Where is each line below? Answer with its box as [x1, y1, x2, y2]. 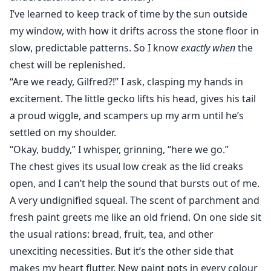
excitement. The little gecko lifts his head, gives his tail [10, 92, 256, 106]
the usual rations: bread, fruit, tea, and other [10, 227, 214, 241]
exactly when [181, 41, 235, 55]
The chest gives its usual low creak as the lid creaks [10, 160, 243, 174]
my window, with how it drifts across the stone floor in [10, 24, 259, 38]
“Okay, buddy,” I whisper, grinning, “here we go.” [10, 143, 229, 157]
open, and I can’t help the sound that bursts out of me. [10, 177, 260, 191]
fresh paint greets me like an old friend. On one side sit [10, 211, 261, 224]
